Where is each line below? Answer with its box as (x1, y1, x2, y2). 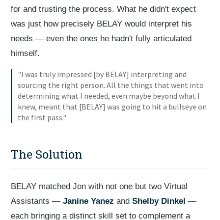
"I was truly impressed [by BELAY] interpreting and (17, 69, 187, 79)
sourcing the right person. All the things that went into (17, 80, 204, 90)
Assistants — (11, 196, 63, 206)
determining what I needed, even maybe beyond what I (17, 91, 200, 101)
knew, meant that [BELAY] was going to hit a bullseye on (17, 102, 207, 111)
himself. (11, 49, 40, 58)
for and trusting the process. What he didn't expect (11, 4, 196, 14)
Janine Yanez (63, 196, 114, 206)
